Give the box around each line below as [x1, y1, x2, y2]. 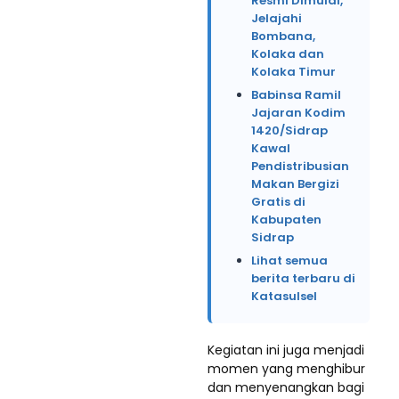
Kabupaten [251, 211, 322, 228]
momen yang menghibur [208, 360, 365, 378]
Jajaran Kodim [251, 104, 346, 121]
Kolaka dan [251, 45, 324, 62]
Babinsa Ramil [251, 86, 341, 103]
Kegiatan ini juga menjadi [208, 341, 364, 359]
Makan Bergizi [251, 175, 339, 192]
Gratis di [251, 193, 305, 210]
